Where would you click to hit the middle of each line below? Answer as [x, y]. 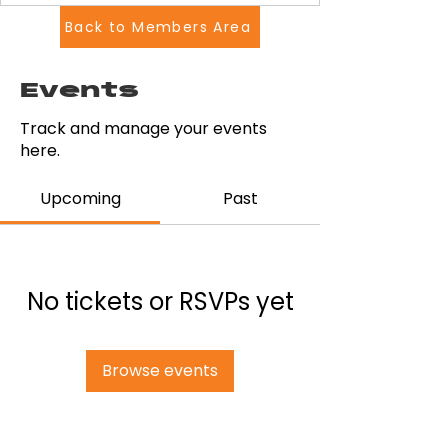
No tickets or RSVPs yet [160, 301]
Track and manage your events [143, 128]
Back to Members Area [158, 26]
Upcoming [80, 198]
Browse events [160, 370]
